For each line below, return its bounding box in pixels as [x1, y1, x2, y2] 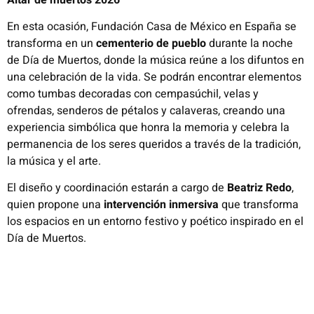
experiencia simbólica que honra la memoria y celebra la [7, 119, 289, 137]
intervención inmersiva [104, 196, 219, 214]
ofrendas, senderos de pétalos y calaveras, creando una [7, 102, 285, 120]
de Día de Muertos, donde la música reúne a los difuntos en [7, 52, 304, 69]
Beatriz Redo [227, 179, 292, 197]
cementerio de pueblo [96, 35, 206, 53]
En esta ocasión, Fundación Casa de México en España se [7, 18, 296, 36]
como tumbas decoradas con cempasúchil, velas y [7, 86, 259, 103]
